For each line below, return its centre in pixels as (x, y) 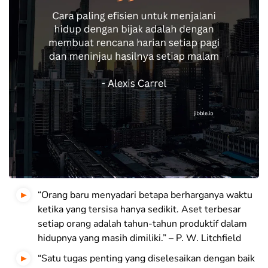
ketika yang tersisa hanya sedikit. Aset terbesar (139, 210)
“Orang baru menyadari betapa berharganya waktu (145, 195)
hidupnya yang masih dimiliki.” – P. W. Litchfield (139, 238)
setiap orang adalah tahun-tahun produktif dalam (142, 224)
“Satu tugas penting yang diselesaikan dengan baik (146, 259)
